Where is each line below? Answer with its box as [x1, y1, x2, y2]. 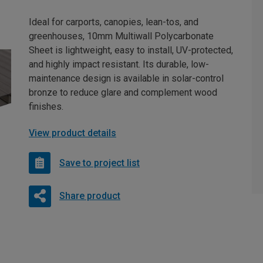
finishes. [29, 101, 63, 113]
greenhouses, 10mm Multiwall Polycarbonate [29, 31, 214, 42]
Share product [59, 190, 120, 202]
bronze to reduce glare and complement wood [29, 87, 217, 99]
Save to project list [59, 157, 140, 168]
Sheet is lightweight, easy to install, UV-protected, [29, 45, 233, 56]
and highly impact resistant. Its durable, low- [29, 59, 209, 70]
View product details [29, 127, 116, 139]
